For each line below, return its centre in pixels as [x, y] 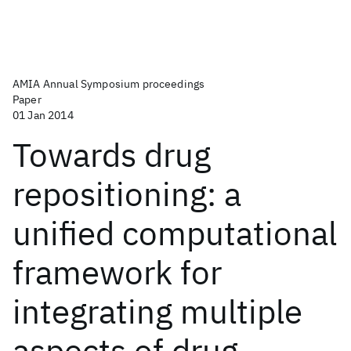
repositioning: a [127, 194]
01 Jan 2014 [43, 115]
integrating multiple [157, 311]
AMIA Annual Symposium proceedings [109, 84]
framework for [117, 272]
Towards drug [112, 155]
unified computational [175, 233]
